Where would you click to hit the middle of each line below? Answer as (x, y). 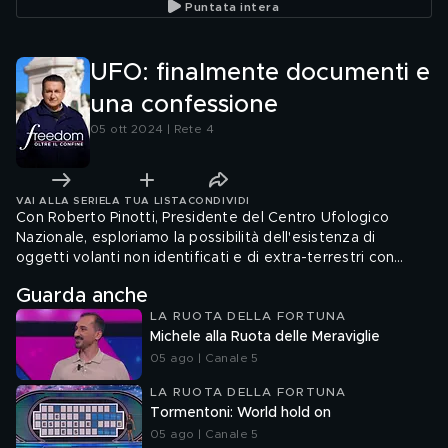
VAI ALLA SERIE (61, 200)
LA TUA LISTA (146, 200)
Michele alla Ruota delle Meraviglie (265, 337)
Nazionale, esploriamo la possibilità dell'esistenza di (196, 238)
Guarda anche (82, 296)
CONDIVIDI (218, 200)
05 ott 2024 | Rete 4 (152, 129)
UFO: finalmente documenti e (260, 73)
